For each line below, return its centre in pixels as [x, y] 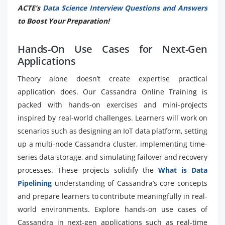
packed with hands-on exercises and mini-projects [113, 105]
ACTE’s [30, 8]
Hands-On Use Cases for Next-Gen [113, 49]
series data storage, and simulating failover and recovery [113, 157]
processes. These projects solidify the [88, 170]
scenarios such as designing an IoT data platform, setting [113, 131]
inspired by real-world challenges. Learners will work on [113, 118]
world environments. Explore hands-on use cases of [113, 209]
